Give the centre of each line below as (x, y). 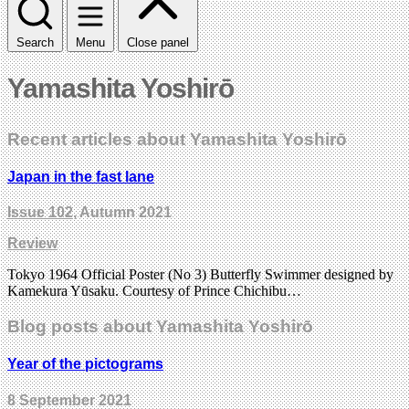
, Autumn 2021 (122, 213)
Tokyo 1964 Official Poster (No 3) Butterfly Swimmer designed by (200, 275)
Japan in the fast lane (81, 177)
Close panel (158, 42)
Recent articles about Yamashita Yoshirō (177, 139)
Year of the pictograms (85, 364)
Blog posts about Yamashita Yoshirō (160, 327)
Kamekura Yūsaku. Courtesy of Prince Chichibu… (154, 291)
